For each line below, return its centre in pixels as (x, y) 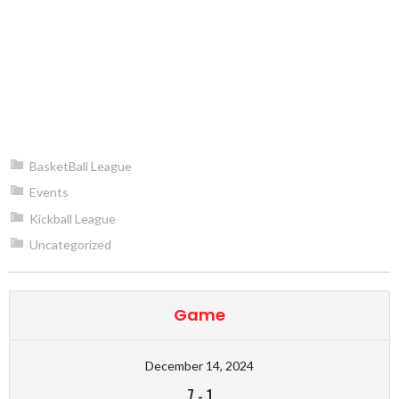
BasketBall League (80, 166)
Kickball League (72, 218)
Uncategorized (70, 245)
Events (49, 192)
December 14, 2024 (199, 366)
